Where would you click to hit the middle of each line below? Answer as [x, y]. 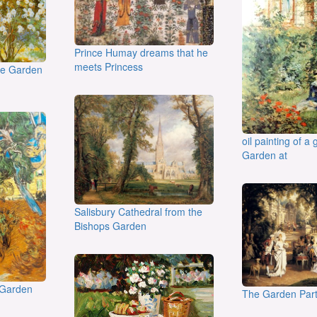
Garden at [264, 155]
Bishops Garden [111, 225]
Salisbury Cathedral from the [139, 211]
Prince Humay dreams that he [142, 52]
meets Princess [109, 66]
